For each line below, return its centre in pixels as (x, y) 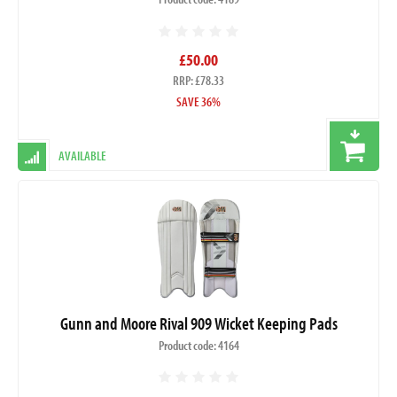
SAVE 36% (198, 102)
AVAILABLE (82, 156)
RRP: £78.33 (198, 81)
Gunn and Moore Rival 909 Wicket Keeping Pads (198, 323)
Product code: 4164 (198, 345)
